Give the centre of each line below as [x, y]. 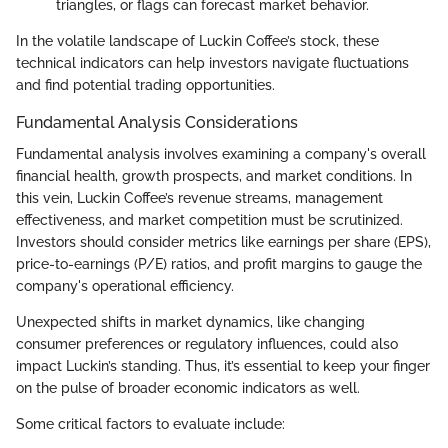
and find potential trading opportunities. [145, 84]
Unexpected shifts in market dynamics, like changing [190, 322]
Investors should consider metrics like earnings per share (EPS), [223, 242]
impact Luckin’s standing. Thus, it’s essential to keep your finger [223, 366]
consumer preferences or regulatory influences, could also [207, 344]
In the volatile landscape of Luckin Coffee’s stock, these [197, 40]
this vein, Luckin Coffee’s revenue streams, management [199, 198]
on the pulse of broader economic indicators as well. [188, 388]
